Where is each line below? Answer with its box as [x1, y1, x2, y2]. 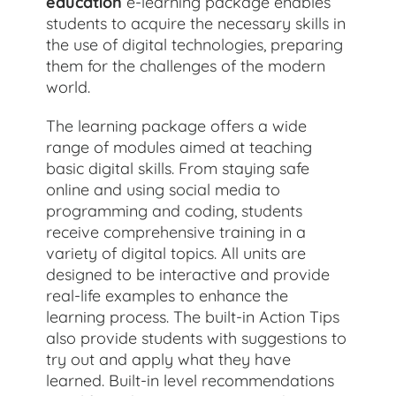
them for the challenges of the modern [46, 55, 326, 76]
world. [46, 76, 91, 97]
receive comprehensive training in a [46, 221, 307, 242]
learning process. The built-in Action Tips [46, 306, 340, 327]
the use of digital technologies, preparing [46, 34, 344, 55]
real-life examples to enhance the [46, 285, 289, 306]
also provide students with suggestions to [46, 327, 347, 348]
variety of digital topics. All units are [46, 242, 307, 263]
